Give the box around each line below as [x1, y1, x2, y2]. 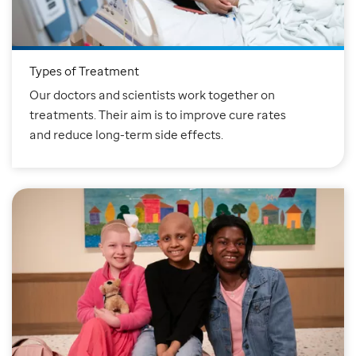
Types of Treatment [29, 63, 139, 79]
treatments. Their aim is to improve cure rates [29, 106, 286, 123]
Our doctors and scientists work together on [29, 87, 275, 103]
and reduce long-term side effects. [29, 126, 223, 143]
